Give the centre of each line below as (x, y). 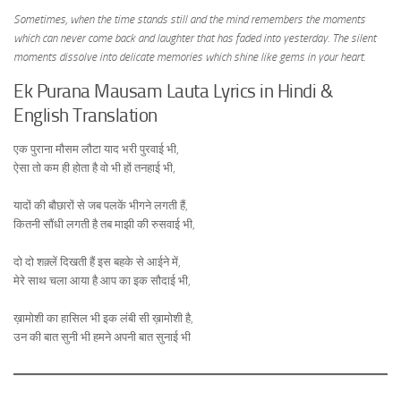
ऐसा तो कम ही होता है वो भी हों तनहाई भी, (94, 167)
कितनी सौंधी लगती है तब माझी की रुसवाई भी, (104, 224)
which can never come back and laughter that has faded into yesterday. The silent (195, 38)
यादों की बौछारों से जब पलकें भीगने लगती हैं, (101, 205)
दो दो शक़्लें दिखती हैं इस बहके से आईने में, (97, 261)
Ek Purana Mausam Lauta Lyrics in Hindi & (173, 90)
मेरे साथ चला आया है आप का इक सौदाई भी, (102, 280)
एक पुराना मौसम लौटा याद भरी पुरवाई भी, (96, 149)
